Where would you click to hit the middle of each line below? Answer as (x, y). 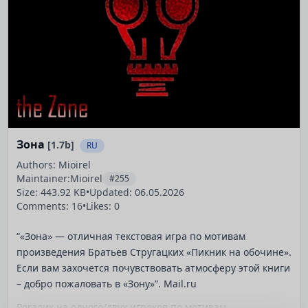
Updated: (112, 192)
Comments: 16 (49, 206)
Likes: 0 (103, 206)
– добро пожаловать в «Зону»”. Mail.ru (107, 284)
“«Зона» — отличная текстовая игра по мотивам (131, 236)
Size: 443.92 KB (51, 192)
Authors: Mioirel (54, 164)
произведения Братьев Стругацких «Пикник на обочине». (154, 252)
